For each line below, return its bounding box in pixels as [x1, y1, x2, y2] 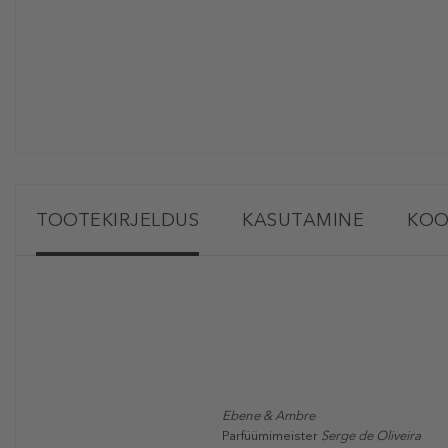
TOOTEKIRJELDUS [36, 209, 199, 232]
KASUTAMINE [242, 209, 364, 232]
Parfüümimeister [222, 428, 321, 444]
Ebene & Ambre [222, 408, 315, 424]
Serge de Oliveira [321, 428, 421, 444]
